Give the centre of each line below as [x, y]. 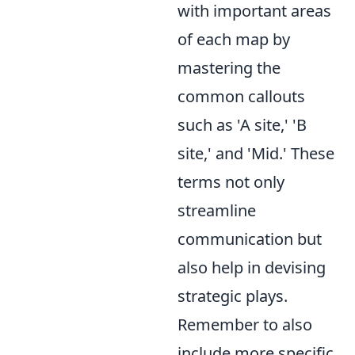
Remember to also [245, 324]
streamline [217, 210]
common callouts [241, 96]
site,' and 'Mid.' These [256, 153]
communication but [250, 239]
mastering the [229, 68]
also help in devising [252, 267]
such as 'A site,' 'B [242, 125]
